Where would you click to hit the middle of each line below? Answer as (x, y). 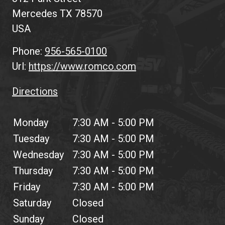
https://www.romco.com (82, 66)
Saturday (32, 203)
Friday (27, 187)
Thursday (33, 171)
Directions (35, 91)
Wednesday (38, 155)
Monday (31, 123)
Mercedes (36, 14)
